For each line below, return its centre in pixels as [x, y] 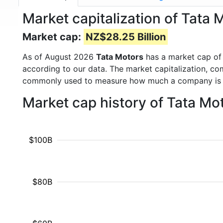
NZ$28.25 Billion [126, 37]
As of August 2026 [59, 57]
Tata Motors [120, 57]
